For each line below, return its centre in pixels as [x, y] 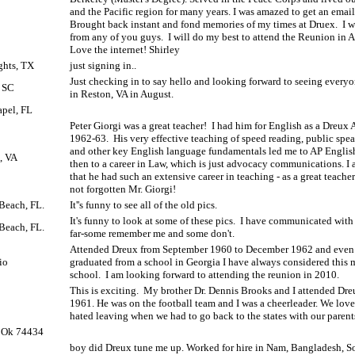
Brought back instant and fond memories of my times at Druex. [204, 24]
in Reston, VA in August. [122, 94]
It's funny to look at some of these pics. [153, 221]
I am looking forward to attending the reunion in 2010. [222, 275]
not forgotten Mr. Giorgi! [123, 189]
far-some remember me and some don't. [152, 233]
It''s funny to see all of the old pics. [143, 205]
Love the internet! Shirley [125, 50]
